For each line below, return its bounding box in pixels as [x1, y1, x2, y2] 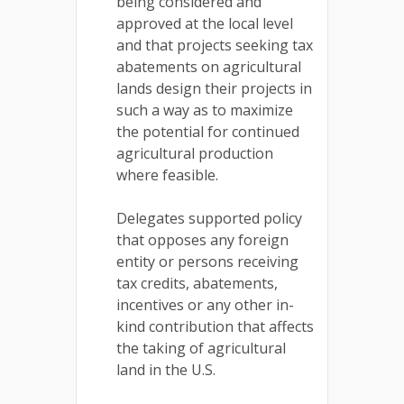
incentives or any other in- [116, 295, 294, 315]
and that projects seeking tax [116, 35, 313, 55]
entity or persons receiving [116, 252, 298, 271]
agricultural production [116, 143, 273, 163]
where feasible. [116, 165, 218, 185]
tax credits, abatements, [116, 273, 278, 293]
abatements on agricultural [116, 57, 301, 77]
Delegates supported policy [116, 208, 302, 228]
